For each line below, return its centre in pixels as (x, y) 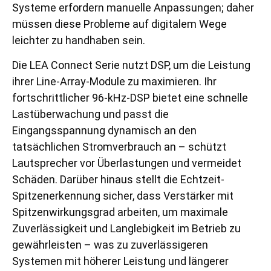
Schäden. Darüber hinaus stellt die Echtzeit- (118, 180)
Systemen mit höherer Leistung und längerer (120, 261)
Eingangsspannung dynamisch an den (104, 131)
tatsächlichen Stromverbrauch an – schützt (119, 147)
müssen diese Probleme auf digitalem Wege (119, 24)
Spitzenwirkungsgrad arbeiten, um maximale (120, 212)
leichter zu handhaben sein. (79, 41)
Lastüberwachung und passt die (90, 114)
